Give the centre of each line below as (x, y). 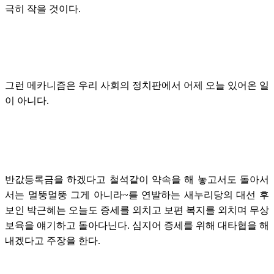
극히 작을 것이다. (43, 9)
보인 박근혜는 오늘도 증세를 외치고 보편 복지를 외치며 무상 (137, 210)
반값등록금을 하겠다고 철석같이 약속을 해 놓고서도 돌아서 (137, 179)
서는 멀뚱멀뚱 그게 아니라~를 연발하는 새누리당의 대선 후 (137, 194)
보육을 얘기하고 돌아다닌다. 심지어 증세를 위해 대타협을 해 (137, 225)
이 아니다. (27, 100)
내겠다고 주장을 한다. (53, 240)
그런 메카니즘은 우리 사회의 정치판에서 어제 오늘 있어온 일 (137, 85)
